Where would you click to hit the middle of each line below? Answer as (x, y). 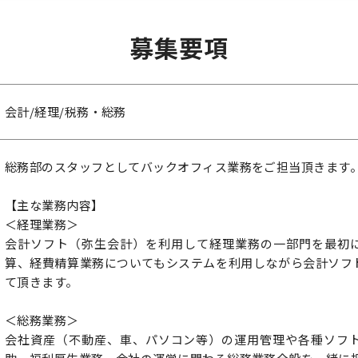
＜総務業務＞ (42, 320)
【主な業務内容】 (54, 205)
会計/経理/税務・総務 (66, 111)
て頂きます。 (42, 282)
